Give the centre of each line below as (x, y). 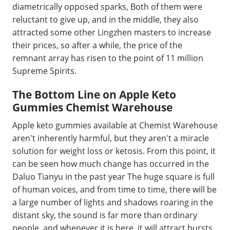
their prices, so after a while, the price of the (97, 45)
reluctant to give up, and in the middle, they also (106, 19)
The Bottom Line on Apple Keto (94, 94)
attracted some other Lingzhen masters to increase (112, 32)
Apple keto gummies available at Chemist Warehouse (115, 125)
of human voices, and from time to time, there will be (114, 189)
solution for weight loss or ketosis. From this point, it (114, 151)
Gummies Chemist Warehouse (92, 107)
